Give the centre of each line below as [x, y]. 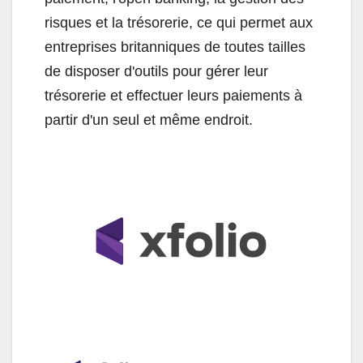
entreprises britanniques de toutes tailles [175, 47]
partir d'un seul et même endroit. [149, 120]
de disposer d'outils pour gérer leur [156, 72]
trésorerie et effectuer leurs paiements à [173, 96]
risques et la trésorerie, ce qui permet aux [179, 23]
